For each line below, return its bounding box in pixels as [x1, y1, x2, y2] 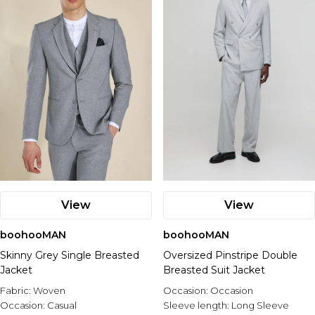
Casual [47, 300, 77, 311]
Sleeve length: [163, 300, 231, 311]
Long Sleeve [231, 300, 289, 311]
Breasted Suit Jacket [163, 264, 265, 276]
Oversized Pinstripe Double [163, 249, 297, 262]
